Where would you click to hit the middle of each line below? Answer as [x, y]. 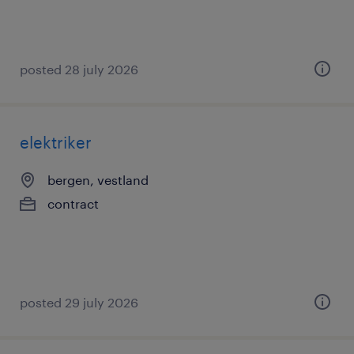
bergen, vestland [98, 180]
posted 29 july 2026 [79, 302]
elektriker [56, 142]
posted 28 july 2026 [79, 69]
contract [73, 203]
